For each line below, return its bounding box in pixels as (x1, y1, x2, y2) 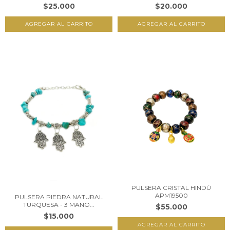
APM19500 (155, 191, 188, 200)
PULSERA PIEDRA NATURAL (15, 193, 103, 201)
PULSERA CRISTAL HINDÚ (131, 184, 211, 192)
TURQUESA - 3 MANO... (23, 200, 94, 208)
